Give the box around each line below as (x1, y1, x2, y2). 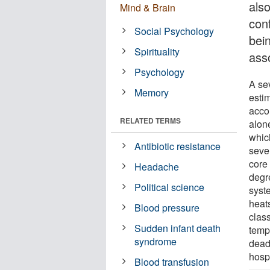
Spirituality (134, 44, 180, 58)
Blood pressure (134, 200, 200, 215)
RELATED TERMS (120, 115, 181, 126)
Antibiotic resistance (134, 139, 221, 153)
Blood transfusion (134, 254, 210, 269)
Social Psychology (134, 24, 215, 38)
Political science (134, 180, 205, 194)
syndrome (134, 234, 177, 248)
